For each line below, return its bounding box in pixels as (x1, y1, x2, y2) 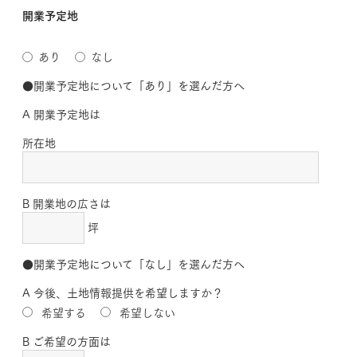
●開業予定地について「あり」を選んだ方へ (22, 76, 245, 95)
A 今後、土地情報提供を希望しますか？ (22, 284, 223, 302)
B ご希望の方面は (22, 331, 111, 350)
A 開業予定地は (22, 105, 100, 124)
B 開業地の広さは (22, 194, 111, 213)
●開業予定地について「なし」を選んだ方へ (22, 255, 245, 273)
